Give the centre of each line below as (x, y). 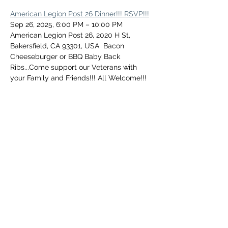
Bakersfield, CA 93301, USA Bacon (68, 46)
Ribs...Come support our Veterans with (75, 67)
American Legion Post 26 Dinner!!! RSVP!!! (80, 14)
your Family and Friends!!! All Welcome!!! (78, 78)
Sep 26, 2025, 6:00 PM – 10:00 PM (66, 24)
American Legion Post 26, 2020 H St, (71, 35)
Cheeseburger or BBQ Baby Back (66, 56)
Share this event (42, 135)
